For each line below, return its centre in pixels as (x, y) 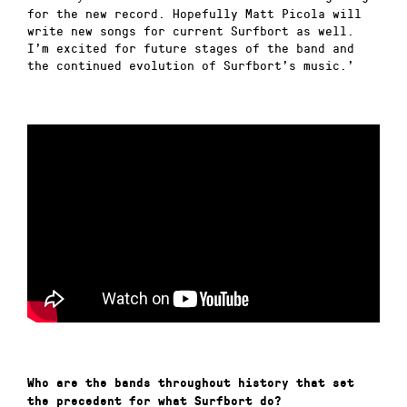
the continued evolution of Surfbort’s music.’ (191, 65)
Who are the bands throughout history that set (191, 383)
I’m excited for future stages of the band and (191, 47)
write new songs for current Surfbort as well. (191, 30)
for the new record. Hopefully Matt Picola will (194, 13)
